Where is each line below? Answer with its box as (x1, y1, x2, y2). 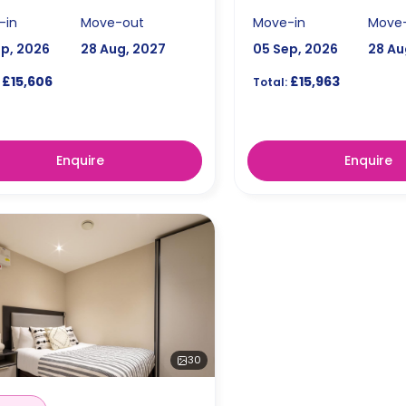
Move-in (252, 13, 305, 32)
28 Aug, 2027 (81, 39, 166, 58)
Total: (252, 73, 287, 90)
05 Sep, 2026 (252, 39, 338, 58)
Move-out (81, 13, 144, 32)
